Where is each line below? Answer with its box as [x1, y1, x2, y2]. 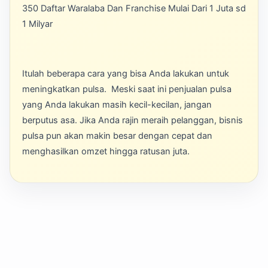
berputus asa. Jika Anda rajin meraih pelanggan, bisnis [22, 114, 243, 126]
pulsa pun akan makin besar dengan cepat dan [22, 130, 212, 141]
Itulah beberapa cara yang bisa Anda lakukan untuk [22, 68, 229, 79]
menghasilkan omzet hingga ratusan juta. [22, 145, 190, 157]
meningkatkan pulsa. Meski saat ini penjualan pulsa [22, 83, 232, 95]
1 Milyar [22, 19, 53, 30]
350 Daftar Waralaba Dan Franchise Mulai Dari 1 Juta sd [22, 3, 246, 14]
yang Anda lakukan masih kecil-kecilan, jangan [22, 99, 212, 110]
